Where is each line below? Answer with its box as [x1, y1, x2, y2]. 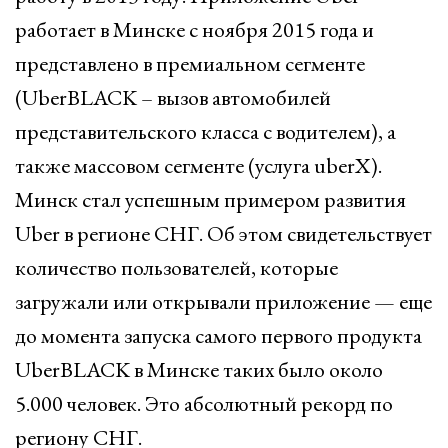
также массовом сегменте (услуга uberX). [15, 151, 382, 180]
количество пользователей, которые [15, 253, 338, 282]
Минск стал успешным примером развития [15, 185, 406, 214]
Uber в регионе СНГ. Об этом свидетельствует [15, 219, 432, 248]
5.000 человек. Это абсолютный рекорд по [15, 389, 393, 418]
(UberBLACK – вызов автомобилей [15, 83, 331, 112]
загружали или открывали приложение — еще [15, 287, 432, 316]
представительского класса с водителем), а [15, 117, 396, 146]
